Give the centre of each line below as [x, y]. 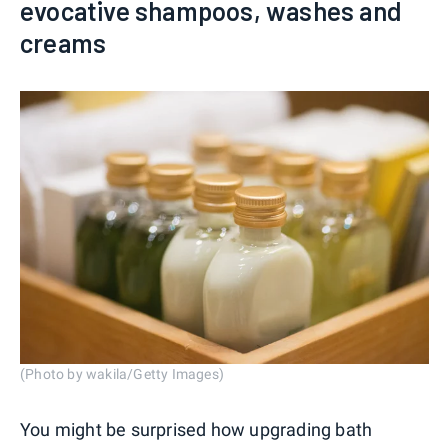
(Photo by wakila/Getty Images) [122, 373]
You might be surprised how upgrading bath [196, 429]
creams [63, 42]
